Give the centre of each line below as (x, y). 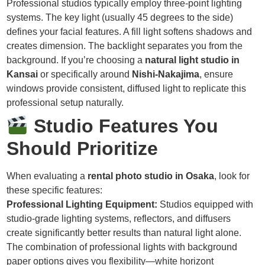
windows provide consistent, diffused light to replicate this (127, 89)
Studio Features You (123, 126)
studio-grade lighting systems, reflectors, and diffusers (119, 219)
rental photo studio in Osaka (151, 176)
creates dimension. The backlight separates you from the (125, 46)
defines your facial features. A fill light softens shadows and (130, 32)
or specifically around (85, 75)
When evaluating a (47, 176)
